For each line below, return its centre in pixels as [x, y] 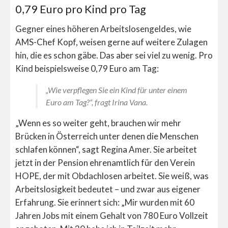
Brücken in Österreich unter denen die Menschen [107, 136]
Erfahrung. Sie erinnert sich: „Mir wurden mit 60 [105, 202]
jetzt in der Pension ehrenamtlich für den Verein [105, 162]
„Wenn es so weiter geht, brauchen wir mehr [98, 123]
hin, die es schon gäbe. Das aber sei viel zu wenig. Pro [114, 55]
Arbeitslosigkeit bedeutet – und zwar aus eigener [108, 189]
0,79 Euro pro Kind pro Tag [81, 9]
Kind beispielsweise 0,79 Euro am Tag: [87, 68]
